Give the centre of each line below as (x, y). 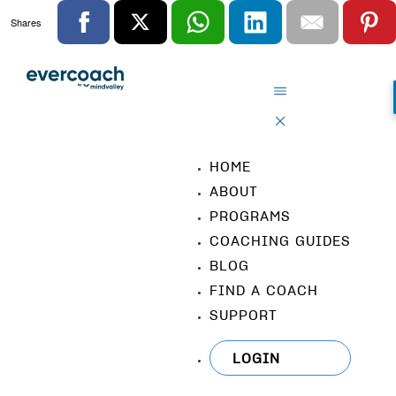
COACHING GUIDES (280, 240)
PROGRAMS (250, 216)
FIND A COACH (264, 290)
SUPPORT (244, 315)
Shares (27, 22)
